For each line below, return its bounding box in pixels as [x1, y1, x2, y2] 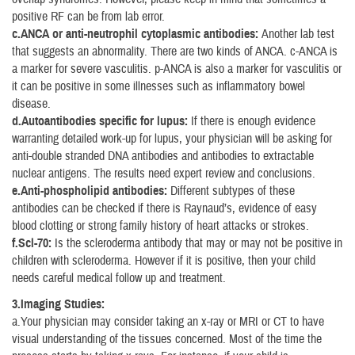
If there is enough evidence [188, 113, 315, 129]
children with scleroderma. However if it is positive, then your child [12, 252, 315, 269]
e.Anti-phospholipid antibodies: [12, 182, 167, 199]
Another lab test [258, 25, 334, 42]
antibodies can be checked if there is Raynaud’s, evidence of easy [12, 200, 317, 216]
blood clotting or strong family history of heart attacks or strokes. [12, 217, 309, 234]
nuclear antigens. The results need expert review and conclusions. [12, 165, 315, 181]
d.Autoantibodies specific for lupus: [12, 113, 188, 129]
